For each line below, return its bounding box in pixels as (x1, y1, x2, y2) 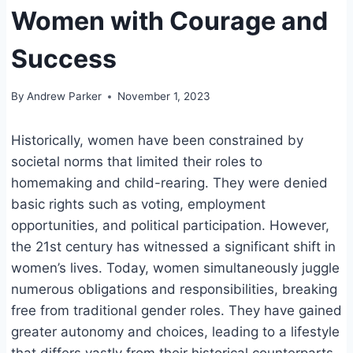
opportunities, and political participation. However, (11, 217, 329, 234)
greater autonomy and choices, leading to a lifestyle (11, 324, 340, 340)
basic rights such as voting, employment (11, 196, 266, 213)
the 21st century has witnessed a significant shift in (11, 239, 336, 255)
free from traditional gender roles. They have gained (11, 303, 342, 319)
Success (11, 43, 117, 74)
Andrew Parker (27, 90, 102, 103)
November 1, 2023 (117, 90, 211, 103)
